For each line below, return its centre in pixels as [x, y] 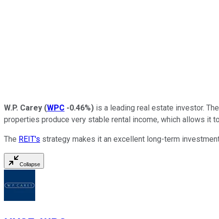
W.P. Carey [23, 108]
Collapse [30, 164]
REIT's [29, 139]
